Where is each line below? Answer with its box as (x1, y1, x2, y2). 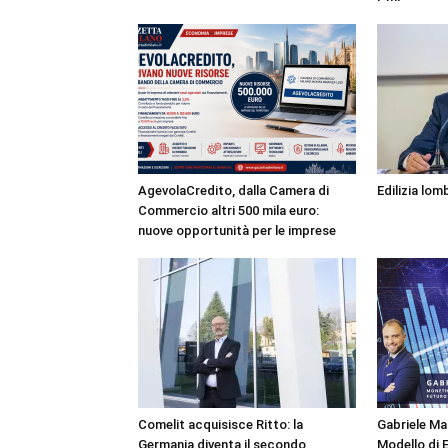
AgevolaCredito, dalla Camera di (138, 183, 329, 198)
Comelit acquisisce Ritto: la (138, 417, 303, 432)
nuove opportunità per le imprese (138, 223, 336, 238)
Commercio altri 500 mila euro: (138, 203, 319, 218)
